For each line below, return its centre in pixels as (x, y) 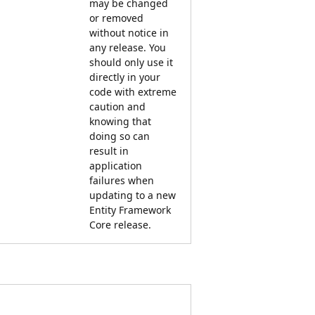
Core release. (120, 224)
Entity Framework (130, 210)
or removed (116, 18)
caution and (117, 106)
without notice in (129, 32)
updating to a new (133, 195)
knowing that (120, 121)
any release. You (128, 47)
